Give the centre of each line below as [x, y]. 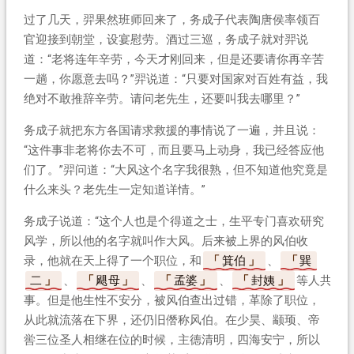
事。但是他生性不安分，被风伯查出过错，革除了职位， [171, 300]
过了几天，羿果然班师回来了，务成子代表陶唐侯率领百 [171, 19]
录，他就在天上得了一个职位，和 [112, 260]
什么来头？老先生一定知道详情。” [114, 189]
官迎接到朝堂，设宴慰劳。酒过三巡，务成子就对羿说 [166, 39]
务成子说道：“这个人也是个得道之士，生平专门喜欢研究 [173, 221]
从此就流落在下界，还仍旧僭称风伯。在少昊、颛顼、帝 [171, 320]
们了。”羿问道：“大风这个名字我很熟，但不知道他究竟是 [175, 169]
